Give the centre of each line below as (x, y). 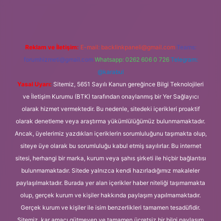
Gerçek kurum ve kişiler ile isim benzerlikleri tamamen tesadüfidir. (110, 207)
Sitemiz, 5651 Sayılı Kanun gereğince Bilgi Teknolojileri (128, 84)
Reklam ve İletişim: (52, 47)
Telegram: (184, 59)
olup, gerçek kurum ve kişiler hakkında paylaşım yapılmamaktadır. (110, 195)
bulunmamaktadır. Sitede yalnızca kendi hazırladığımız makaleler (110, 170)
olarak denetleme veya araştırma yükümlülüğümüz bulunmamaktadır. (110, 121)
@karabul (110, 72)
